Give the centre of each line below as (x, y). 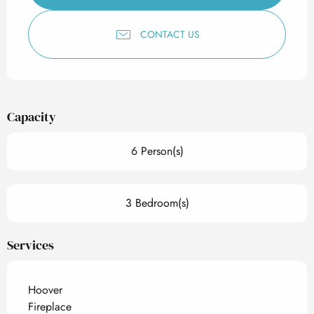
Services (30, 245)
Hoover (45, 290)
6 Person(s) (157, 151)
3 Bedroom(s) (157, 203)
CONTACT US (170, 34)
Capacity (32, 117)
